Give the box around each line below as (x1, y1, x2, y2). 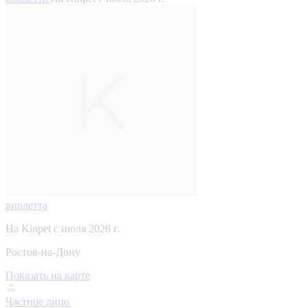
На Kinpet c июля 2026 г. (5, 222, 120, 234)
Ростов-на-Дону (5, 245, 80, 258)
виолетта (5, 199, 47, 211)
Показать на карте (5, 269, 90, 281)
